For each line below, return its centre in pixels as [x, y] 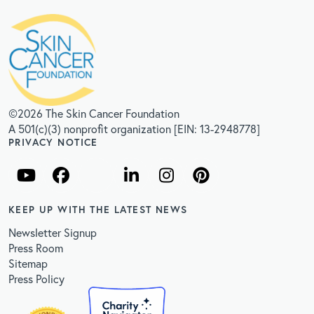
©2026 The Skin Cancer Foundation [94, 114]
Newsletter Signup [53, 233]
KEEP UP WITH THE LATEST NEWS [98, 210]
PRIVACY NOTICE [53, 142]
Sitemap [28, 264]
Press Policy [36, 279]
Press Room [36, 248]
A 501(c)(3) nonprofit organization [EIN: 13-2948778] [134, 129]
